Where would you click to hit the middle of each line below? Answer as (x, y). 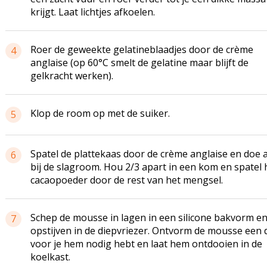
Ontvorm (172, 231)
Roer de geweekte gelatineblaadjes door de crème (142, 49)
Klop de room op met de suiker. (100, 113)
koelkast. (50, 257)
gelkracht (51, 76)
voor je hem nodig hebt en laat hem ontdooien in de (146, 244)
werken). (93, 76)
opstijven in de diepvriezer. (91, 231)
